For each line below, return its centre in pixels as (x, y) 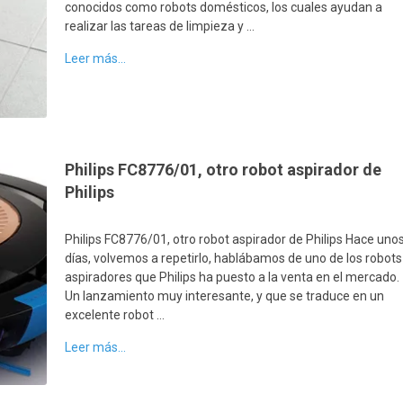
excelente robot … (115, 315)
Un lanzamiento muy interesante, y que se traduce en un (225, 296)
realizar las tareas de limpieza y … (160, 26)
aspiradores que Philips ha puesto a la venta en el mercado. (233, 278)
